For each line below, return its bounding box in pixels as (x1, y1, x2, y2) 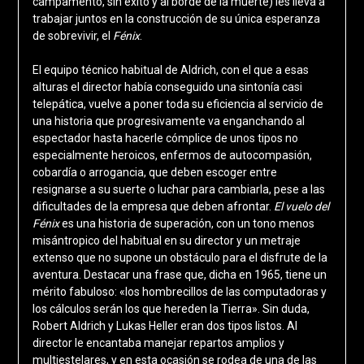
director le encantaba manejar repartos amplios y (32, 336, 284, 349)
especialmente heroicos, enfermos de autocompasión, (32, 148, 312, 162)
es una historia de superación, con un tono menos (61, 216, 314, 230)
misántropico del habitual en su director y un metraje (32, 233, 301, 247)
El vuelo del (273, 199, 329, 213)
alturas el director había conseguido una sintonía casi (32, 80, 302, 93)
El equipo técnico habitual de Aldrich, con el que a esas (32, 63, 309, 76)
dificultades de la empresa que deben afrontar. (32, 199, 274, 213)
